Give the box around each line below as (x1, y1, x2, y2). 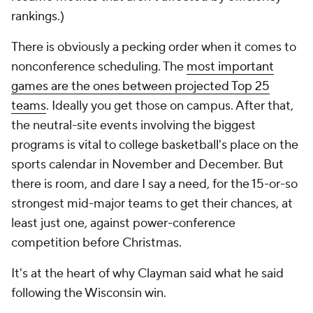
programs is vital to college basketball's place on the (11, 137, 298, 153)
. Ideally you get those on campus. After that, (46, 98, 293, 114)
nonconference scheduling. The (11, 59, 187, 75)
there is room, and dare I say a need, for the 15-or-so (11, 176, 298, 192)
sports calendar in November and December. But (11, 156, 284, 173)
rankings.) (11, 8, 67, 24)
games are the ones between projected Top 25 (11, 78, 270, 94)
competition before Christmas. (11, 235, 182, 251)
